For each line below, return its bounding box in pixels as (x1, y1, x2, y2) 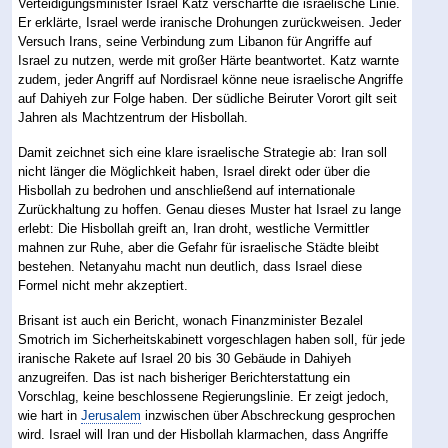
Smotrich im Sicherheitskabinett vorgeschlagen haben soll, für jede (18, 331, 406, 347)
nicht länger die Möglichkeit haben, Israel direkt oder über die (18, 163, 371, 179)
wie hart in (18, 407, 82, 423)
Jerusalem (81, 407, 142, 423)
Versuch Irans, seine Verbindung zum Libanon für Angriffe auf (18, 33, 373, 49)
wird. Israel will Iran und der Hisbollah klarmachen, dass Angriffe (18, 426, 389, 442)
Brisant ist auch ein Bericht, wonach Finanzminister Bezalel (18, 312, 364, 328)
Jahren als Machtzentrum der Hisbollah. (18, 109, 249, 125)
